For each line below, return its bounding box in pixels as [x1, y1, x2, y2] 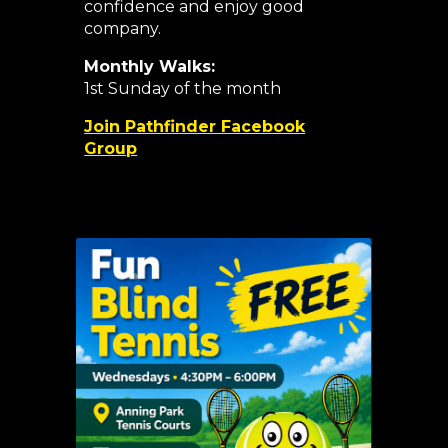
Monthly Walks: [84, 57, 216, 77]
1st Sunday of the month [84, 79, 282, 99]
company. [84, 19, 162, 39]
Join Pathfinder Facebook [84, 117, 306, 137]
